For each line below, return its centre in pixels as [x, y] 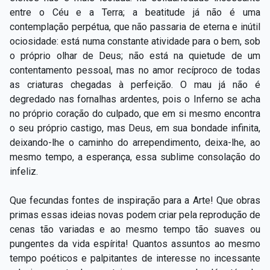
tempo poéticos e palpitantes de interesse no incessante [135, 258]
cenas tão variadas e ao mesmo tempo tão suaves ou [135, 229]
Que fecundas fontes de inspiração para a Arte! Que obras [135, 200]
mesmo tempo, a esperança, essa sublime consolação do [135, 157]
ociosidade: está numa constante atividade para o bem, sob [135, 41]
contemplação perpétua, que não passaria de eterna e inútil [135, 27]
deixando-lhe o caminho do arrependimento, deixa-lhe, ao [135, 142]
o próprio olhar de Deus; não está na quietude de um [135, 55]
